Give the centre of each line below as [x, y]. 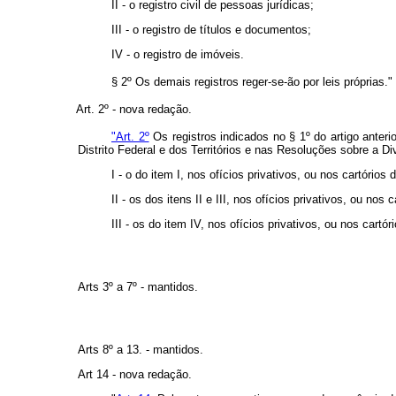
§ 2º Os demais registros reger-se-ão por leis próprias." [252, 82]
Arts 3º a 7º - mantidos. [138, 287]
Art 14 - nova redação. [135, 375]
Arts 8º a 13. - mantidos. [141, 350]
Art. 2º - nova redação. [134, 110]
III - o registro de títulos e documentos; [211, 30]
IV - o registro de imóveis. [178, 55]
